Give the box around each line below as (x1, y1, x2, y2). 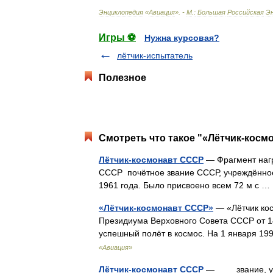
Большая (197, 9, 225, 16)
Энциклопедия (99, 9, 143, 16)
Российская (227, 9, 264, 16)
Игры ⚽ (99, 32, 136, 43)
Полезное (99, 73, 146, 83)
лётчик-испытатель (117, 51, 193, 60)
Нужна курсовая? (144, 33, 219, 43)
